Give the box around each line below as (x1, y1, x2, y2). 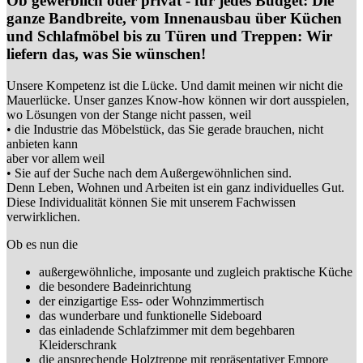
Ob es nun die (6, 237, 78, 251)
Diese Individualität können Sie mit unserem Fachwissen (6, 194, 296, 209)
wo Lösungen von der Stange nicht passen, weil (6, 107, 251, 122)
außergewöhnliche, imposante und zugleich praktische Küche (39, 264, 352, 279)
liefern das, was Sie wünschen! (6, 45, 206, 63)
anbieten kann (6, 136, 78, 151)
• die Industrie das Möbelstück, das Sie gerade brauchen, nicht (6, 122, 323, 136)
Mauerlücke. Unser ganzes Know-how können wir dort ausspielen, (6, 92, 349, 107)
